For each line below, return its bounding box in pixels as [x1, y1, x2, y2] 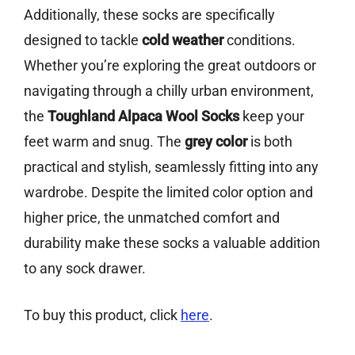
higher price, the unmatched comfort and [24, 209, 280, 227]
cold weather [142, 32, 223, 49]
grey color [185, 133, 247, 151]
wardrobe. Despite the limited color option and [24, 184, 313, 201]
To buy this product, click [24, 307, 181, 324]
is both [247, 133, 292, 151]
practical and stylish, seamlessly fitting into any [24, 158, 319, 176]
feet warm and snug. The [24, 133, 185, 151]
